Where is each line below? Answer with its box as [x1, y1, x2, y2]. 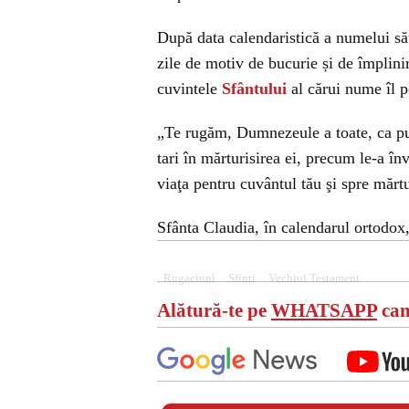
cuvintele [157, 79, 222, 98]
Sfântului [222, 79, 287, 98]
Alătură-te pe [157, 299, 271, 321]
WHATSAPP [271, 299, 377, 321]
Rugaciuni [163, 272, 215, 285]
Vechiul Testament [268, 272, 360, 285]
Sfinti [228, 272, 256, 285]
